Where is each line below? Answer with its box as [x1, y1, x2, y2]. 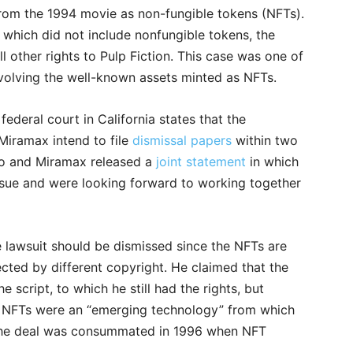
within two [232, 132, 298, 149]
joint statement [156, 154, 246, 170]
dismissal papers [132, 132, 232, 149]
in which [246, 154, 299, 170]
